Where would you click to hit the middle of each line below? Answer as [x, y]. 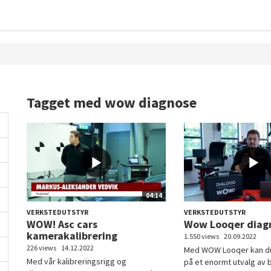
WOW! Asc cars [62, 224]
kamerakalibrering [72, 236]
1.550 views [201, 237]
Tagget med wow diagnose [112, 103]
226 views [41, 248]
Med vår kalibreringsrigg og [77, 262]
